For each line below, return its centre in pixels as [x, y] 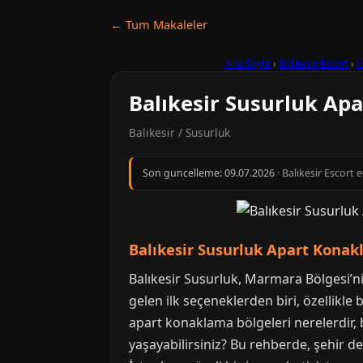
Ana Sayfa [248, 64]
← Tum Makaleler [159, 24]
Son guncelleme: [184, 173]
